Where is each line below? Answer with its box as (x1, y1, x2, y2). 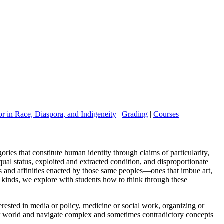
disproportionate (155, 157, 208, 166)
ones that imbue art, (151, 166, 212, 175)
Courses (153, 109, 179, 118)
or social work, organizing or (111, 201, 204, 210)
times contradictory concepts (124, 210, 213, 219)
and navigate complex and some (21, 210, 124, 219)
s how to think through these (98, 175, 187, 184)
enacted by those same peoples (44, 166, 143, 175)
